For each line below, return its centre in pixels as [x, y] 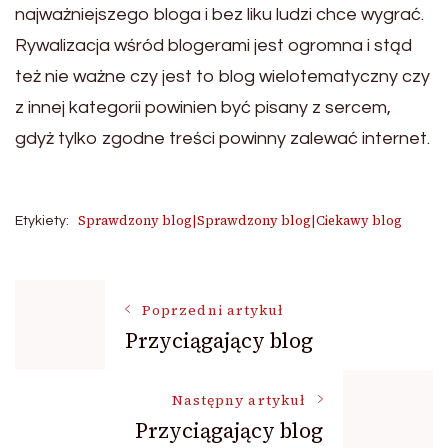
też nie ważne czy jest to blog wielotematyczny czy [222, 76]
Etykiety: [42, 221]
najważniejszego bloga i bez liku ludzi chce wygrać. [219, 14]
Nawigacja [112, 310]
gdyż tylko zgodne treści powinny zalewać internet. [222, 138]
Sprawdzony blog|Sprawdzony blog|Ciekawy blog [240, 220]
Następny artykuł [238, 400]
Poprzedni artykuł [213, 310]
